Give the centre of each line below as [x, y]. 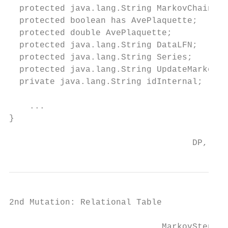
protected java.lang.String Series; [101, 58]
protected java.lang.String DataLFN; [103, 45]
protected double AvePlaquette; [91, 33]
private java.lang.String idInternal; [106, 82]
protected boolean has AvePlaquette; [103, 21]
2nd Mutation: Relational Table [85, 203]
